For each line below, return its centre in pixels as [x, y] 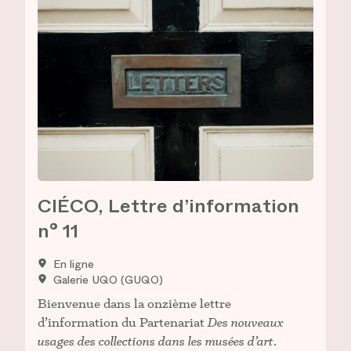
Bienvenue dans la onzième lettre [134, 303]
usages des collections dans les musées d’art [156, 341]
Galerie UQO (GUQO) [108, 280]
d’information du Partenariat [123, 322]
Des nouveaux [246, 322]
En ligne [74, 264]
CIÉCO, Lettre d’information [168, 206]
